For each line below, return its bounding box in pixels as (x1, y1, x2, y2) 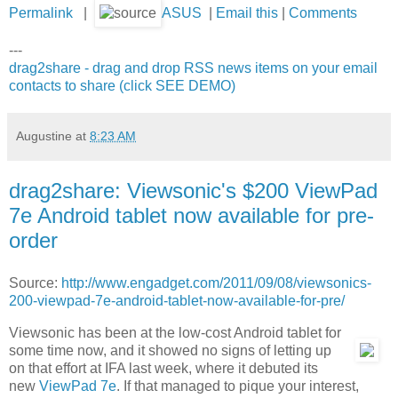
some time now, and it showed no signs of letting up (9, 342, 331, 358)
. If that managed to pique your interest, (116, 378, 359, 394)
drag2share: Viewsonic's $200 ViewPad (9, 179, 378, 203)
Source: (9, 275, 61, 291)
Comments (289, 5, 357, 21)
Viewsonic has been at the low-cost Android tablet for (9, 324, 341, 340)
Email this (216, 5, 278, 21)
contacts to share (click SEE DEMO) (9, 78, 235, 94)
